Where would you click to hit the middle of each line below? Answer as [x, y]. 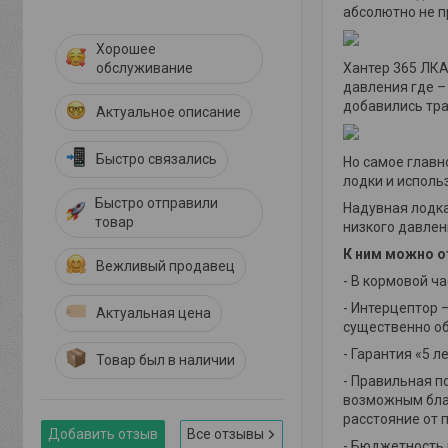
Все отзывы [225, 434]
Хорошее [125, 49]
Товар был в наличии [165, 360]
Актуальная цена [153, 313]
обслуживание [144, 68]
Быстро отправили [157, 203]
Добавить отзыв [103, 434]
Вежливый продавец [165, 266]
